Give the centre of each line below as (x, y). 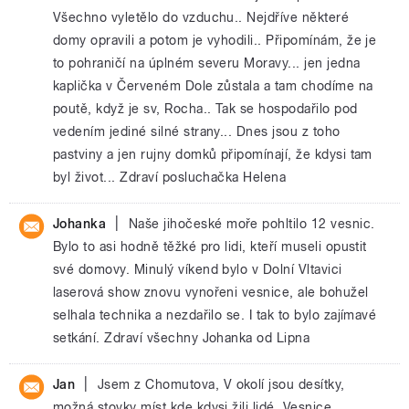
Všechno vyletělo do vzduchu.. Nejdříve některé (201, 17)
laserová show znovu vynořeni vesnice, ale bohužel (211, 292)
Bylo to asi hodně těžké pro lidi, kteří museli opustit (210, 246)
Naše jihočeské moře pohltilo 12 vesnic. (252, 224)
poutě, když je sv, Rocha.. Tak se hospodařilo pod (205, 109)
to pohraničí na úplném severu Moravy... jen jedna (207, 63)
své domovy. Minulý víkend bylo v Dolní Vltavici (198, 269)
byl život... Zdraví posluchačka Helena (170, 177)
